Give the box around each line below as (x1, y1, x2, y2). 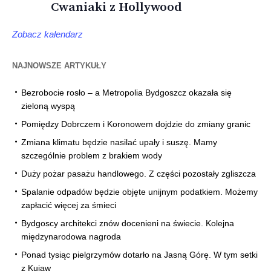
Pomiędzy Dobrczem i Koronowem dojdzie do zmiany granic (21, 119, 250, 129)
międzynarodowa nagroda (21, 232, 121, 242)
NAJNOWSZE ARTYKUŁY (12, 61, 106, 71)
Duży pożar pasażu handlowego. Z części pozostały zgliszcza (21, 169, 256, 179)
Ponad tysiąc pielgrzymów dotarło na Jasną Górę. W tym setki (21, 250, 258, 260)
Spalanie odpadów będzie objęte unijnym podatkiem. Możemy (21, 187, 258, 197)
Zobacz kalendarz (12, 29, 83, 40)
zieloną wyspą (21, 101, 75, 111)
